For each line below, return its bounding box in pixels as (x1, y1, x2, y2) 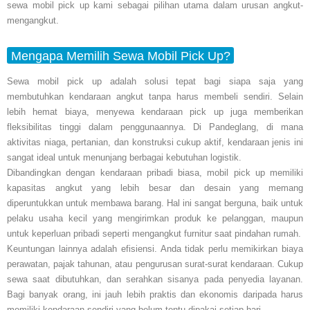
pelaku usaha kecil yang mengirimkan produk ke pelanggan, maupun (7, 212, 303, 224)
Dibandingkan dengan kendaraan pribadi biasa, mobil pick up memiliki (7, 167, 303, 178)
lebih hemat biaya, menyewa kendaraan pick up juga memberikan (7, 106, 303, 117)
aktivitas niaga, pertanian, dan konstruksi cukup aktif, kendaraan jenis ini (7, 136, 303, 147)
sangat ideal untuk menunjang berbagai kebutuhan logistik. (7, 152, 241, 163)
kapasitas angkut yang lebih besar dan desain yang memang (7, 182, 303, 193)
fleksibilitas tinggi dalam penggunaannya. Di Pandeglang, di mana (7, 121, 303, 132)
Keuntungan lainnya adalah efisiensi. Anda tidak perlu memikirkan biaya (7, 243, 303, 254)
